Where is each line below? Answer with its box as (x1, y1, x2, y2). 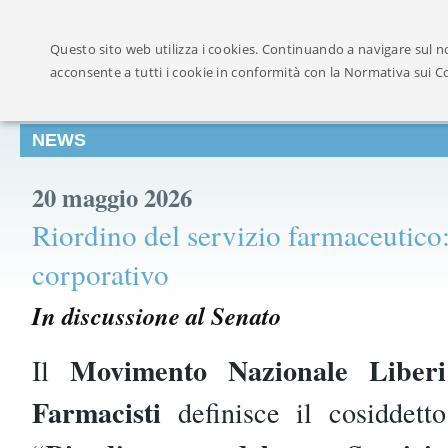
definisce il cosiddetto (161, 393, 446, 431)
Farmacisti (32, 391, 161, 433)
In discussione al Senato (32, 298, 281, 333)
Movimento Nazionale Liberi (70, 349, 446, 391)
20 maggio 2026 (32, 179, 192, 215)
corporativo (32, 254, 169, 293)
